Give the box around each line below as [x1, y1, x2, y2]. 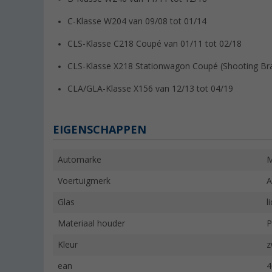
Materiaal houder [58, 219, 125, 229]
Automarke [58, 155, 101, 165]
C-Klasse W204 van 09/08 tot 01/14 [67, 16, 206, 27]
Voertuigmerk [58, 176, 110, 186]
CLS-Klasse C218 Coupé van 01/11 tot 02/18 [67, 39, 242, 49]
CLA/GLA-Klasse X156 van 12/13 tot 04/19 [67, 84, 233, 94]
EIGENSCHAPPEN [53, 123, 146, 137]
